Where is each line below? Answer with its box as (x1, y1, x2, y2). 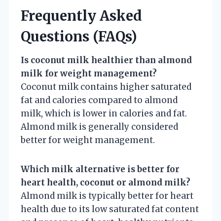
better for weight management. (21, 134, 155, 146)
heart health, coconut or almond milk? (21, 177, 190, 188)
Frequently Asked (21, 6, 142, 25)
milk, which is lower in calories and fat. (21, 108, 187, 119)
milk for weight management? (21, 68, 157, 79)
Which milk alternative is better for (21, 163, 180, 175)
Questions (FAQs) (21, 27, 137, 45)
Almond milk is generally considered (21, 121, 178, 132)
